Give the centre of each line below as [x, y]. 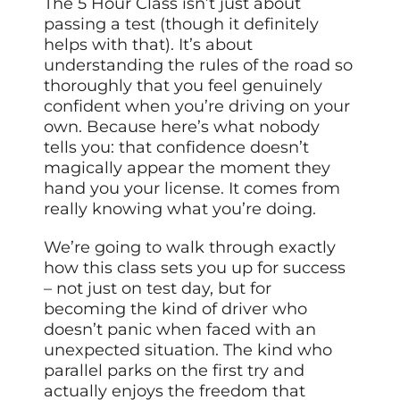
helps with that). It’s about [149, 45]
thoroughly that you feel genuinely [183, 86]
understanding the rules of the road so [199, 66]
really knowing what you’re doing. [180, 209]
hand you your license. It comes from [192, 189]
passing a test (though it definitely [182, 25]
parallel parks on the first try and [175, 371]
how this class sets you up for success [195, 268]
